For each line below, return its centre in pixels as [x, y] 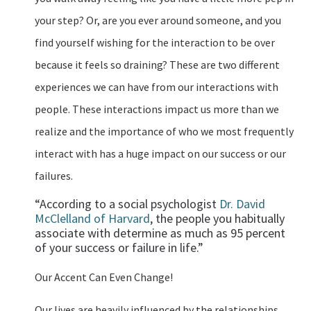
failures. [54, 175]
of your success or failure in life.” [119, 248]
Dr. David [242, 204]
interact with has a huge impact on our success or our [160, 153]
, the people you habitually [217, 219]
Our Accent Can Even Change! [104, 277]
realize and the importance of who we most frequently [164, 131]
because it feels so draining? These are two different [157, 64]
